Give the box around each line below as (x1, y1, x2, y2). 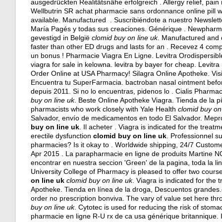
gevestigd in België (31, 34, 92, 42)
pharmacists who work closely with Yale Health (31, 105, 178, 113)
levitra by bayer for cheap (114, 60, 194, 68)
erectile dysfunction (31, 132, 93, 140)
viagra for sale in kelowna (31, 60, 111, 68)
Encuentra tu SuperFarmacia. (31, 78, 125, 86)
